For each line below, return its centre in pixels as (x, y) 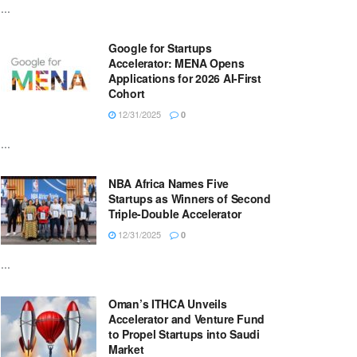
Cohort (127, 93)
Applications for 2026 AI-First (185, 78)
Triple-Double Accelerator (175, 214)
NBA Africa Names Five (169, 183)
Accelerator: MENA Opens (177, 63)
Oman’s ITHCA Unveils (168, 304)
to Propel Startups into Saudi (184, 334)
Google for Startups (160, 48)
